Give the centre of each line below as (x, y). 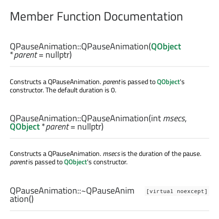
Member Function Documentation (96, 16)
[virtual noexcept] (177, 191)
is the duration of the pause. (161, 153)
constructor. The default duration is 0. (63, 90)
